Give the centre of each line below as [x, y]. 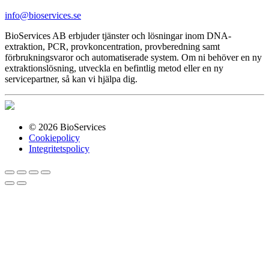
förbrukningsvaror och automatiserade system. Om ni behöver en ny [133, 57]
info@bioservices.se [43, 15]
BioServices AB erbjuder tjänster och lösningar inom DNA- [118, 35]
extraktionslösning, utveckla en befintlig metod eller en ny [114, 68]
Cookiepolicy [54, 138]
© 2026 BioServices [67, 127]
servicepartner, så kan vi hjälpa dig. [71, 79]
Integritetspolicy [59, 148]
